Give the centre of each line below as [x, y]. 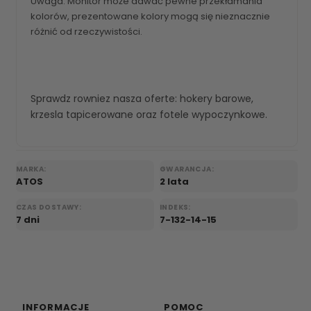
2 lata [174, 182]
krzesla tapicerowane [82, 115]
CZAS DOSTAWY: [49, 207]
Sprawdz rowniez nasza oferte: [105, 99]
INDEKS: [175, 207]
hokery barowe [216, 99]
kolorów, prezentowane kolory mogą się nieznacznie [150, 16]
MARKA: [31, 169]
